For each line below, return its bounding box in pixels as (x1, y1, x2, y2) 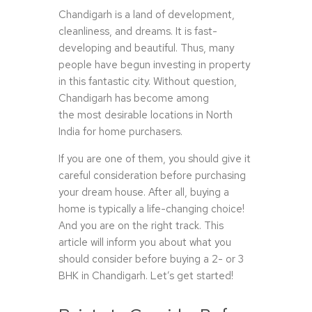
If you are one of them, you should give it (58, 152, 251, 166)
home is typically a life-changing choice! (58, 202, 244, 217)
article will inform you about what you (58, 235, 231, 250)
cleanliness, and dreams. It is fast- (58, 24, 217, 39)
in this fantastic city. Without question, (58, 75, 237, 89)
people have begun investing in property (58, 58, 250, 72)
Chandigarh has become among (58, 91, 209, 106)
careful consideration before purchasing (58, 169, 246, 183)
